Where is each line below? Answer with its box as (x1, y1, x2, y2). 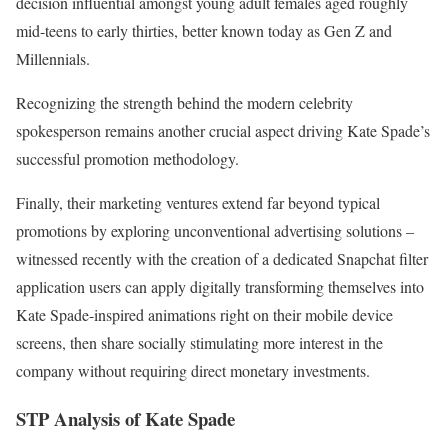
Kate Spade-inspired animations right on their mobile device (16, 303, 393, 325)
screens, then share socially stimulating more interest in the (16, 331, 383, 353)
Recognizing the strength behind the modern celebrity (16, 91, 353, 113)
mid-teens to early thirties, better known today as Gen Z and (16, 19, 392, 41)
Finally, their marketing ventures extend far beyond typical (16, 191, 380, 213)
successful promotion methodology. (16, 147, 239, 169)
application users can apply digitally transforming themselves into (16, 275, 424, 297)
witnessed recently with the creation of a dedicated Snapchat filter (16, 247, 428, 269)
